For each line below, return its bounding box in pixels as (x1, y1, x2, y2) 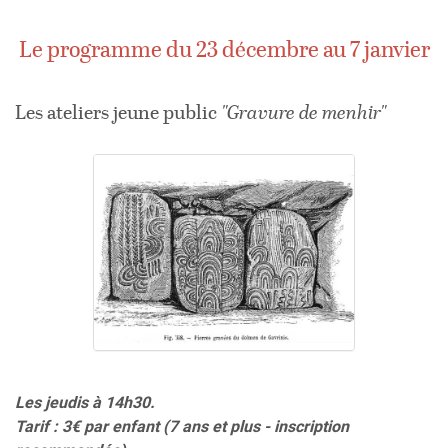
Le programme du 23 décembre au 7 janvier (18, 34, 430, 68)
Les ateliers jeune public (15, 99, 221, 128)
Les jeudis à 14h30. (15, 393, 155, 413)
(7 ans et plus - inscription (163, 417, 349, 437)
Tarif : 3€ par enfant (15, 417, 163, 437)
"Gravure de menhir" (221, 99, 387, 128)
